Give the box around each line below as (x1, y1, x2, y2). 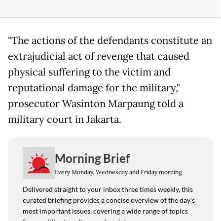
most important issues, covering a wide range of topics (23, 207, 188, 216)
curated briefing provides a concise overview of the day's (23, 196, 195, 205)
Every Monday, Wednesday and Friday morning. (55, 168, 184, 176)
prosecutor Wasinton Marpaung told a (8, 97, 184, 110)
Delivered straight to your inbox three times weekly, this (23, 185, 193, 194)
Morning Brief (55, 150, 130, 165)
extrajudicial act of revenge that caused (8, 50, 189, 63)
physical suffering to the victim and (8, 66, 171, 79)
